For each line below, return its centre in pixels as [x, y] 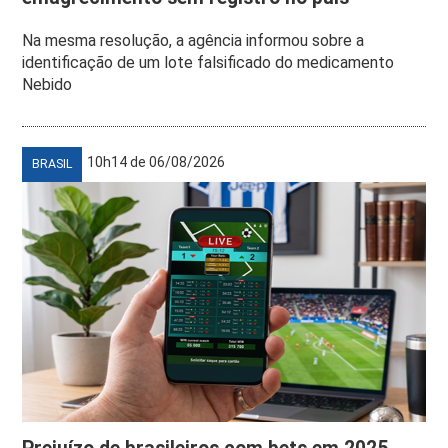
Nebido [47, 84]
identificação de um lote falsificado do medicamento [208, 62]
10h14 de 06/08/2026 [156, 161]
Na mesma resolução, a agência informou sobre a [193, 40]
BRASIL [52, 163]
